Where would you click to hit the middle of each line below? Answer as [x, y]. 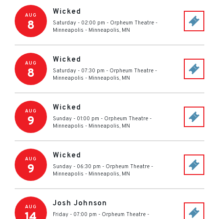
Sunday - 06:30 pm [77, 167]
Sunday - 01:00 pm [76, 119]
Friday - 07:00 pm [75, 215]
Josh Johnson [80, 204]
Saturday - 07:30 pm [79, 71]
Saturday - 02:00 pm [79, 23]
